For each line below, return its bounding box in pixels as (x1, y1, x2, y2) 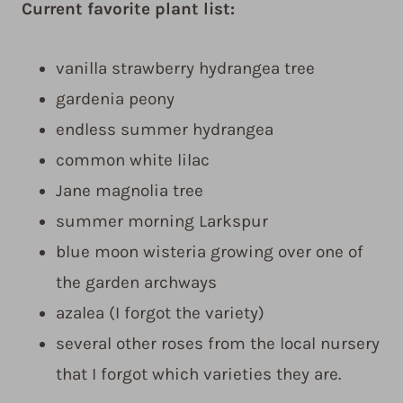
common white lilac (56, 150, 210, 171)
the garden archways (56, 273, 217, 293)
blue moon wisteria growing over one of (56, 242, 363, 263)
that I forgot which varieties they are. (56, 364, 341, 385)
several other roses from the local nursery (56, 334, 380, 354)
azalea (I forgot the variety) (56, 303, 264, 324)
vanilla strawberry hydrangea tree (56, 58, 315, 79)
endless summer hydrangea (56, 120, 273, 140)
